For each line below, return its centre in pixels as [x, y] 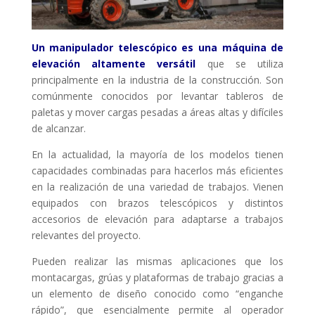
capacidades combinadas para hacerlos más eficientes [157, 170]
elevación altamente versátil [114, 63]
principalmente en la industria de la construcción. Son [157, 79]
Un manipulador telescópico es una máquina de [157, 47]
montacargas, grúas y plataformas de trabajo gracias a [157, 277]
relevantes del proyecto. [86, 235]
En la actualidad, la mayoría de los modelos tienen [157, 154]
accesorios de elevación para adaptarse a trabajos [157, 219]
